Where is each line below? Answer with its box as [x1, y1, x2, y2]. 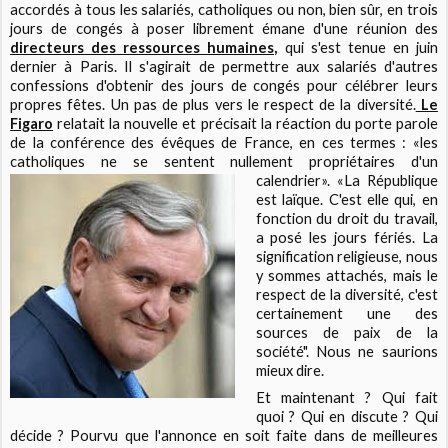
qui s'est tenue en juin [277, 39, 438, 57]
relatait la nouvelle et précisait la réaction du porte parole [53, 115, 438, 133]
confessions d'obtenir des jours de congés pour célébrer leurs [10, 77, 438, 95]
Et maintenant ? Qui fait [255, 389, 438, 407]
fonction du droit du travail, [255, 210, 438, 228]
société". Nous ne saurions [255, 343, 438, 361]
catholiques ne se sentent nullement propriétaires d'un [10, 153, 438, 171]
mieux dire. [255, 362, 327, 380]
